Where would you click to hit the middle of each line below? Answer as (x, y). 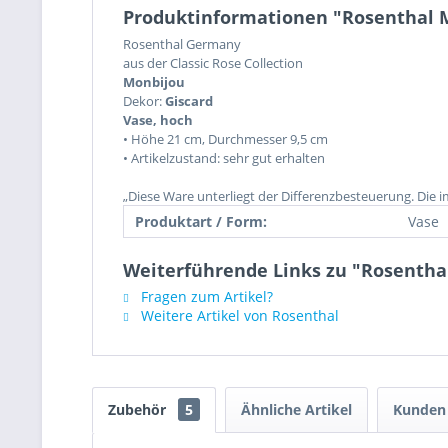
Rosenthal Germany (182, 44)
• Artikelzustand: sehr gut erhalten (224, 158)
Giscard (189, 101)
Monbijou (154, 82)
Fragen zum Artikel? (205, 296)
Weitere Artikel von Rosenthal (238, 315)
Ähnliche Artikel (296, 409)
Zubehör (139, 409)
